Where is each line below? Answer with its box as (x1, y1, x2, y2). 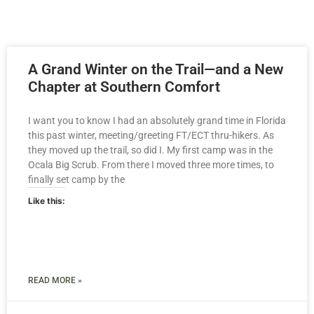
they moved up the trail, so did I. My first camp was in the (28, 144, 273, 156)
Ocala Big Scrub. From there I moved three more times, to (28, 159, 274, 171)
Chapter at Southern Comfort (28, 78, 220, 96)
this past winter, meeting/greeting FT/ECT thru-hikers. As (28, 130, 274, 142)
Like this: (28, 196, 65, 207)
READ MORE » (28, 275, 82, 286)
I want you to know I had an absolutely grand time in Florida (28, 115, 286, 127)
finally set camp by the (28, 174, 125, 186)
